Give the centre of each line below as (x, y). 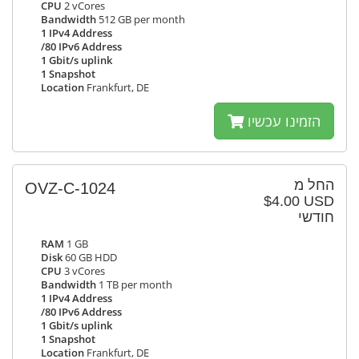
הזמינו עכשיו (284, 121)
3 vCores (83, 271)
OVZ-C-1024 (70, 188)
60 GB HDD (90, 258)
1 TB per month (134, 285)
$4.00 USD (299, 201)
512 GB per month (141, 20)
